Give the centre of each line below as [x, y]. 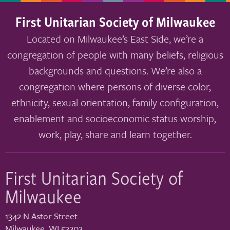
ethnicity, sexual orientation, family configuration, [115, 102]
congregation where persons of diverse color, [115, 86]
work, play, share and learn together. [115, 134]
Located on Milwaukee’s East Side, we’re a [115, 39]
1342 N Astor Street [41, 216]
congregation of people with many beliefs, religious [115, 54]
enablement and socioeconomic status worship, [115, 118]
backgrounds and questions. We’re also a [115, 70]
